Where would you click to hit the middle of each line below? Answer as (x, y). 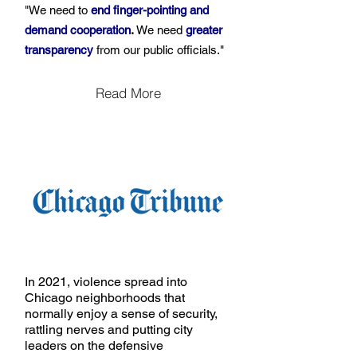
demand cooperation (78, 30)
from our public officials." (160, 50)
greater (204, 30)
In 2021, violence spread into (106, 282)
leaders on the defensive (94, 345)
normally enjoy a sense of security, (121, 314)
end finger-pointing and (150, 10)
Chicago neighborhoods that (105, 298)
